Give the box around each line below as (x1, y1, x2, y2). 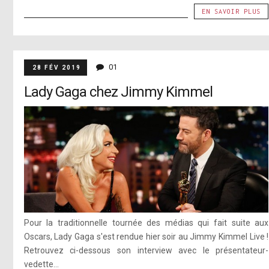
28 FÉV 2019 (32, 64, 81, 71)
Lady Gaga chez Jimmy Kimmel (23, 83, 213, 100)
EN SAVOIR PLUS (202, 7, 261, 15)
